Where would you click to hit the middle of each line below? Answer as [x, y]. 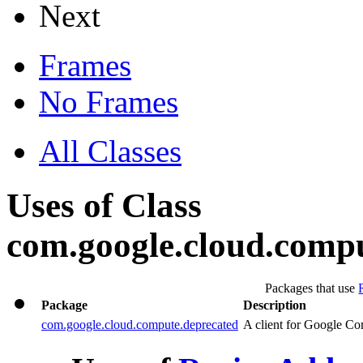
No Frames [109, 102]
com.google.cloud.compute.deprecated [140, 324]
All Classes [110, 151]
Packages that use [312, 288]
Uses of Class [104, 205]
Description [275, 305]
